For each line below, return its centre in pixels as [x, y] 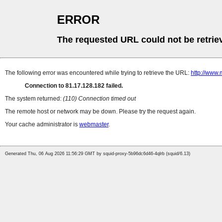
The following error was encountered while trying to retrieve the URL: [98, 73]
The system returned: [34, 99]
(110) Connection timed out [99, 99]
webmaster [94, 125]
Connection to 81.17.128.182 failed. [74, 86]
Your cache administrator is [42, 125]
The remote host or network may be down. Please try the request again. [100, 112]
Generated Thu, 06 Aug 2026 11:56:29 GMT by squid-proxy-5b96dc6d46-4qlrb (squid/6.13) [98, 154]
